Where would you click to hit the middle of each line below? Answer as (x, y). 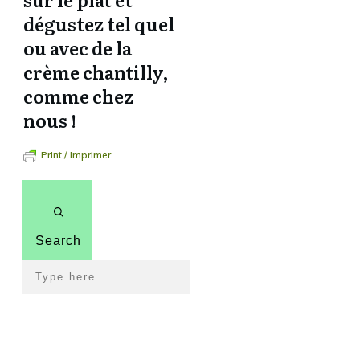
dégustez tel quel (99, 24)
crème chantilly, (96, 72)
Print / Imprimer (76, 155)
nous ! (50, 120)
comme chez (78, 96)
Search (58, 240)
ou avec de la (78, 48)
